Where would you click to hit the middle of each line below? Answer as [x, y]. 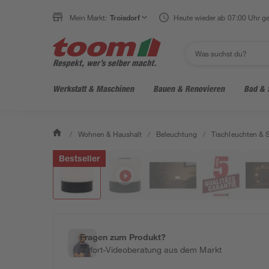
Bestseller [80, 160]
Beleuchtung [177, 134]
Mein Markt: [89, 17]
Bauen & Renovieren [189, 89]
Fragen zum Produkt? [123, 237]
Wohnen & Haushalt [110, 134]
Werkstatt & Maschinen [93, 89]
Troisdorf [125, 17]
